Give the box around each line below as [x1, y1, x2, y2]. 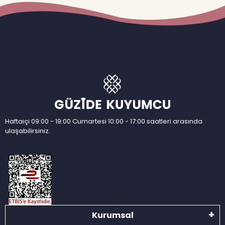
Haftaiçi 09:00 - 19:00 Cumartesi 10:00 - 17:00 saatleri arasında [5, 117, 202, 127]
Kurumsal [91, 209, 134, 221]
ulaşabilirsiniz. [5, 126, 50, 136]
